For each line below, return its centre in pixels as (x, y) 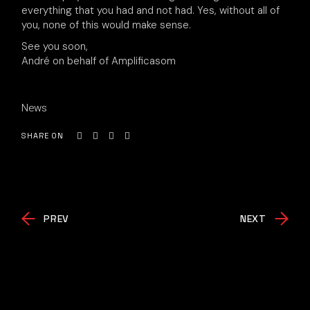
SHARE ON (43, 136)
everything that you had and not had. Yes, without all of (151, 10)
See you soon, (55, 46)
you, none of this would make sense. (107, 25)
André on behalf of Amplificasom (99, 61)
